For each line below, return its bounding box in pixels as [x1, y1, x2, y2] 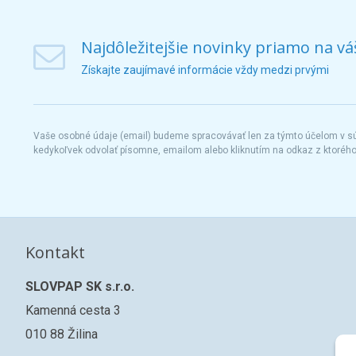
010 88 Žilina [25, 327, 98, 342]
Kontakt [25, 242, 85, 263]
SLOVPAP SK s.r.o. [25, 279, 134, 294]
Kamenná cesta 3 [25, 303, 121, 318]
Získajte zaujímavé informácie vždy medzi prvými [81, 64, 329, 76]
